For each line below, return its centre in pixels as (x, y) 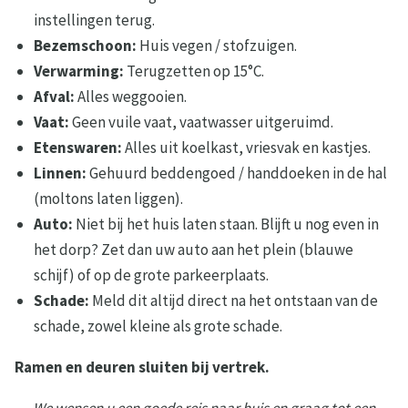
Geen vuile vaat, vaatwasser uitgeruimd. (202, 122)
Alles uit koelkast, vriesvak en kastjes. (247, 148)
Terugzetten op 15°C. (194, 71)
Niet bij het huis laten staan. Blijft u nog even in (226, 224)
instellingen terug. (95, 20)
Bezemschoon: (86, 46)
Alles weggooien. (131, 97)
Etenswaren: (78, 148)
